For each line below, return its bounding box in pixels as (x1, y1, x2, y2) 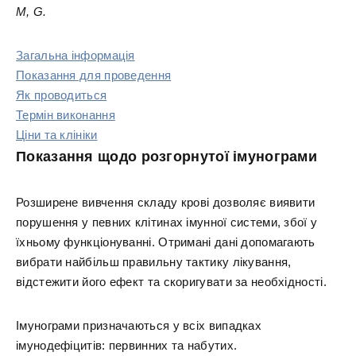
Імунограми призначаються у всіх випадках (16, 319, 261, 332)
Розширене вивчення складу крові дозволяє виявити (16, 195, 315, 209)
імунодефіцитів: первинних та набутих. (16, 339, 238, 352)
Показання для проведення (16, 68, 172, 82)
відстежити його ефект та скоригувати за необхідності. (16, 275, 327, 288)
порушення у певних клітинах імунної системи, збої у (16, 215, 318, 229)
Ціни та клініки (16, 128, 98, 141)
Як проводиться (16, 88, 107, 102)
